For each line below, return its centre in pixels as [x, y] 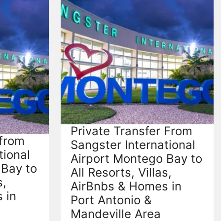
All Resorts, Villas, [121, 172]
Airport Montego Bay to [136, 158]
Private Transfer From [131, 131]
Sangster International [133, 145]
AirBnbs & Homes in [126, 186]
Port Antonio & [111, 200]
